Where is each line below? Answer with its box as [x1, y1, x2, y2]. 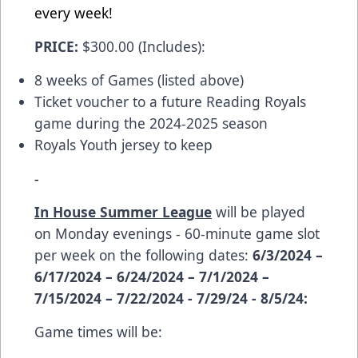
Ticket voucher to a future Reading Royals [34, 91, 306, 111]
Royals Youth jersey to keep [34, 134, 213, 154]
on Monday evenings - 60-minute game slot [34, 223, 320, 243]
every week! [34, 2, 113, 22]
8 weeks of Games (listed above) [34, 70, 248, 89]
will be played [212, 201, 305, 221]
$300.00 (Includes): [82, 36, 205, 56]
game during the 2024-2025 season [34, 113, 268, 133]
